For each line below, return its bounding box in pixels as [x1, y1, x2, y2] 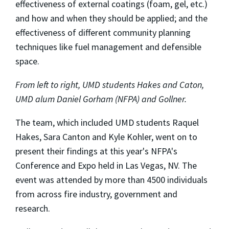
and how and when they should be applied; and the [15, 12, 208, 24]
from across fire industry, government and [15, 188, 177, 200]
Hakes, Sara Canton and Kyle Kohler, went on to [15, 130, 197, 143]
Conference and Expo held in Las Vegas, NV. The [15, 159, 197, 171]
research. [15, 202, 50, 214]
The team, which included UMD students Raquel [15, 116, 199, 128]
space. [15, 55, 39, 67]
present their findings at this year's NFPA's [15, 145, 177, 157]
